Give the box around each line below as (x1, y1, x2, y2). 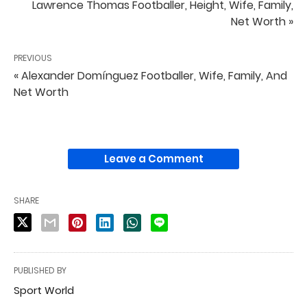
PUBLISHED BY (14, 264, 66, 276)
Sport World (14, 282, 74, 297)
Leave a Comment (103, 151, 204, 166)
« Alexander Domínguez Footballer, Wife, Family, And (14, 67, 287, 84)
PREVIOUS (14, 51, 52, 64)
